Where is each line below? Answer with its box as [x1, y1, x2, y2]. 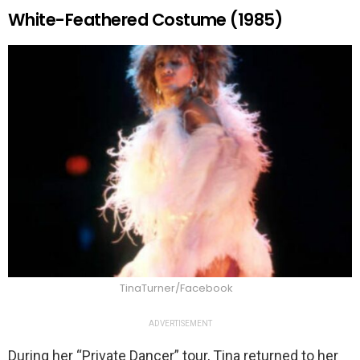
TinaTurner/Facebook [119, 280, 233, 297]
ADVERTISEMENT [148, 319, 212, 329]
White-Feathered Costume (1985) [8, 8, 283, 32]
